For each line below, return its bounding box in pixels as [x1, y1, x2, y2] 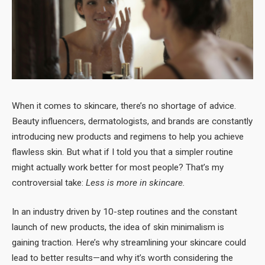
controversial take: [12, 177, 86, 188]
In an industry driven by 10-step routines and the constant [12, 206, 237, 218]
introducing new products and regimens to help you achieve [12, 131, 244, 142]
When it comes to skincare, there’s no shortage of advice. [12, 100, 236, 111]
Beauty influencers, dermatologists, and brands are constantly [12, 115, 253, 127]
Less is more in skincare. [86, 177, 185, 188]
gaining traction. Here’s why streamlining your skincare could [12, 237, 246, 248]
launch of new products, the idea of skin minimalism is [12, 222, 224, 233]
